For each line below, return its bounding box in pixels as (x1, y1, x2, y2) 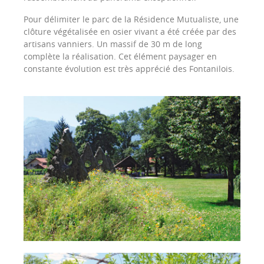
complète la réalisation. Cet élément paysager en (24, 51, 217, 62)
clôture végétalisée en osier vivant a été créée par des (24, 26, 236, 38)
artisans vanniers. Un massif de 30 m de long (24, 38, 202, 50)
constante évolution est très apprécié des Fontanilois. (24, 63, 235, 75)
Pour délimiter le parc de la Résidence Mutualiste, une (24, 14, 239, 25)
